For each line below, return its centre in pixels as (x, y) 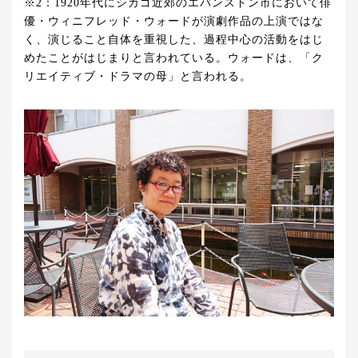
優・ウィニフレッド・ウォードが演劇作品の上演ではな (174, 22)
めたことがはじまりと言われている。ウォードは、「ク (174, 58)
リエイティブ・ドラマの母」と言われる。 (138, 77)
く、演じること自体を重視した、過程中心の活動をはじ (174, 40)
